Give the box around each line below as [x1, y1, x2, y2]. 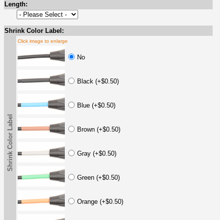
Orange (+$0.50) [77, 197, 123, 205]
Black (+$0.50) [77, 77, 119, 85]
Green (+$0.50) [77, 173, 120, 181]
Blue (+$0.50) [77, 101, 115, 109]
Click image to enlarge [18, 38, 68, 44]
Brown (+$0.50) [77, 125, 120, 133]
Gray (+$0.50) [77, 149, 116, 157]
